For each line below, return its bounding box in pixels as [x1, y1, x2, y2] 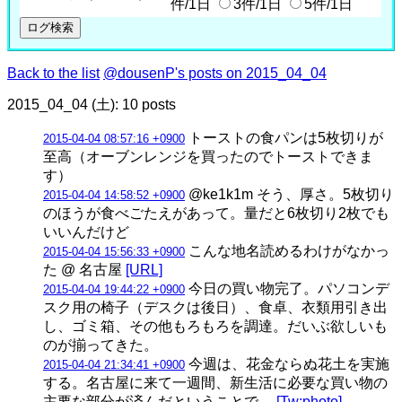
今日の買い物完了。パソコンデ [185, 280, 389, 296]
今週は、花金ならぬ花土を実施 [185, 355, 389, 371]
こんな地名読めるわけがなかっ [185, 242, 389, 258]
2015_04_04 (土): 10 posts [7, 96, 176, 112]
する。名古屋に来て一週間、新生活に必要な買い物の [43, 374, 388, 390]
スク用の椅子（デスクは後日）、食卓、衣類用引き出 [43, 299, 388, 315]
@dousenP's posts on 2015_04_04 [103, 65, 327, 81]
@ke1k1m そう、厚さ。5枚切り [185, 186, 394, 202]
